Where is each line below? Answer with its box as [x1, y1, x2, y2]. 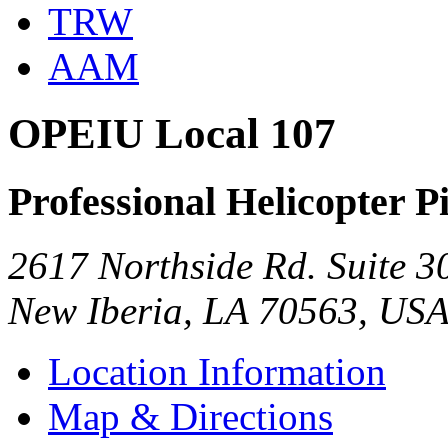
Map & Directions [48, 395, 333, 439]
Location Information [48, 350, 386, 394]
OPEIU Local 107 [8, 109, 336, 157]
